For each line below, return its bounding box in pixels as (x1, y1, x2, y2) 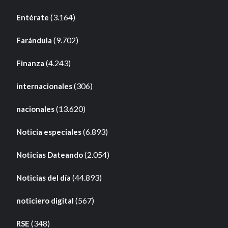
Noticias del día (16, 173, 71, 182)
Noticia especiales (16, 127, 81, 136)
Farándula (16, 35, 52, 45)
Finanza (16, 58, 44, 68)
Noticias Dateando (16, 150, 83, 159)
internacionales (16, 81, 72, 91)
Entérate (16, 12, 49, 22)
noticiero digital (16, 195, 74, 205)
